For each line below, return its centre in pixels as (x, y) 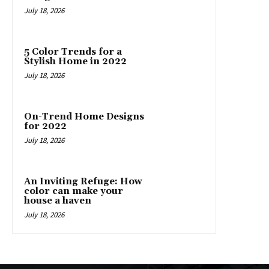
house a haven (58, 201)
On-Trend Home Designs (84, 117)
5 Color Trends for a (73, 52)
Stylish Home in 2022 (75, 62)
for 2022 (45, 127)
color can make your (74, 192)
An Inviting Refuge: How (83, 182)
